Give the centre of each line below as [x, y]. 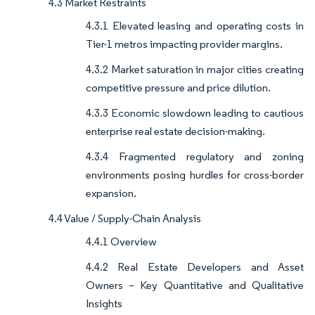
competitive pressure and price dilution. [178, 88]
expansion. [111, 193]
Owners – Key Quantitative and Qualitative [195, 285]
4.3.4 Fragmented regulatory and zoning [195, 157]
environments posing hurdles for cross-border [195, 175]
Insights [104, 304]
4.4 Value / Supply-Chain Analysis [125, 219]
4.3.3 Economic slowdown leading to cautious [195, 113]
